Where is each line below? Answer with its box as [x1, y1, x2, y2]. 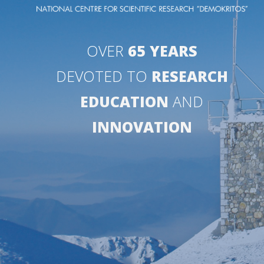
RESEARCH [151, 66, 228, 87]
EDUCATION [80, 91, 169, 112]
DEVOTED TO [55, 66, 151, 87]
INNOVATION [91, 117, 192, 137]
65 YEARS [127, 41, 197, 61]
